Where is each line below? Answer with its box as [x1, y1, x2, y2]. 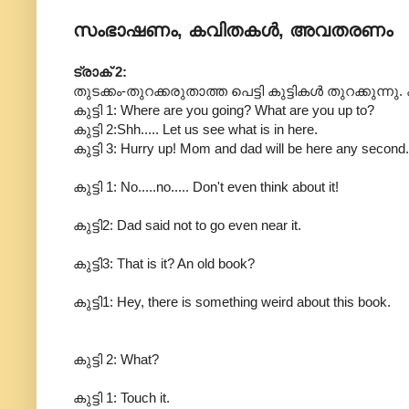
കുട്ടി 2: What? [73, 351, 159, 368]
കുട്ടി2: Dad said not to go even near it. [73, 217, 301, 234]
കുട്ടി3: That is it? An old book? [73, 256, 255, 272]
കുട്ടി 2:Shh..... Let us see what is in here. [73, 121, 318, 138]
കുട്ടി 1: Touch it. [73, 390, 170, 406]
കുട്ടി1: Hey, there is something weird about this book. [73, 294, 391, 310]
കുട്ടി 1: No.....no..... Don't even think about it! [73, 179, 339, 195]
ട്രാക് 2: [73, 64, 127, 80]
